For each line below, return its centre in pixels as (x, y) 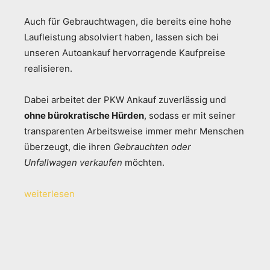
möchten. (143, 162)
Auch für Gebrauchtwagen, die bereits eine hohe (128, 21)
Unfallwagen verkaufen (73, 162)
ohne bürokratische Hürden (84, 115)
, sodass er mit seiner (190, 115)
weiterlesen (49, 193)
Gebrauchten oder (152, 146)
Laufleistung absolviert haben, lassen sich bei (121, 37)
